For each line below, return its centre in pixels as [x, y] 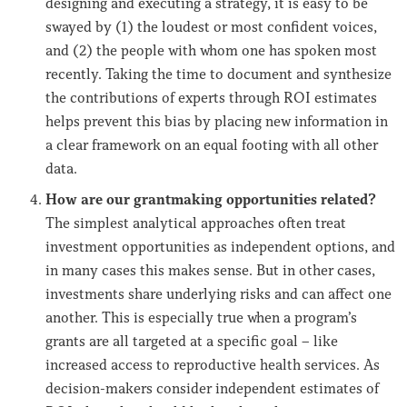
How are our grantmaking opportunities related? [211, 199]
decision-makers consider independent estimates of [212, 388]
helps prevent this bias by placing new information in [217, 121]
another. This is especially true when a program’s [201, 318]
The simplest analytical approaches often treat [196, 223]
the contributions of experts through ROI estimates [211, 98]
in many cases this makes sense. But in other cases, [210, 270]
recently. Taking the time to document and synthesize [218, 74]
